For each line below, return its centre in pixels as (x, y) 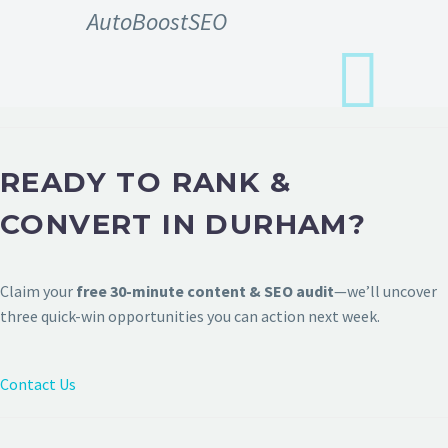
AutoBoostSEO (157, 21)
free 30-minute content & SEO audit (205, 290)
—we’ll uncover (385, 290)
